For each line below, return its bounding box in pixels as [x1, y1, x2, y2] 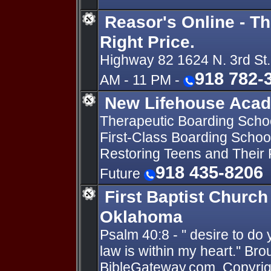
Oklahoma [100, 207, 183, 226]
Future [100, 166, 144, 181]
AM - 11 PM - [100, 72, 183, 88]
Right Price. [100, 32, 195, 51]
